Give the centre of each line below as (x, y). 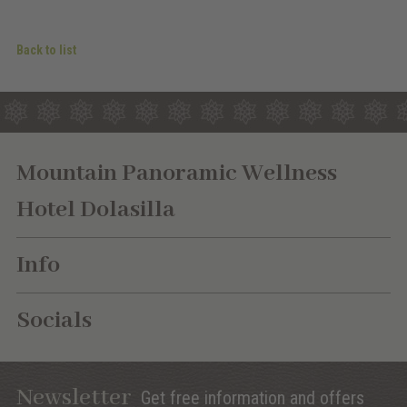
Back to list (46, 50)
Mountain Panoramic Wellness (176, 173)
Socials (54, 320)
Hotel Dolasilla (95, 209)
